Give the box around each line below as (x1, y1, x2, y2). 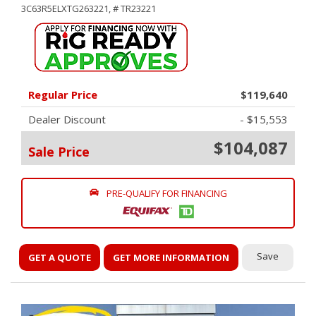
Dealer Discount (28, 112, 106, 126)
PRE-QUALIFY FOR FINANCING (106, 187, 227, 200)
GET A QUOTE (28, 251, 92, 264)
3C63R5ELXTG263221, (21, 2, 111, 15)
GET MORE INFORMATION (113, 251, 230, 264)
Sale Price (28, 143, 90, 160)
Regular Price (28, 87, 97, 102)
